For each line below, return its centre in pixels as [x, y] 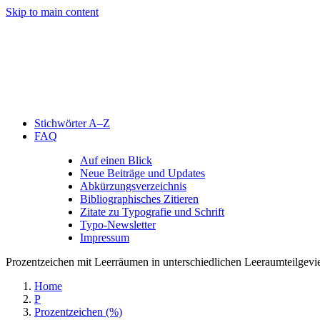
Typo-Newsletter [118, 225]
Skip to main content [52, 12]
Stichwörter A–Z [72, 123]
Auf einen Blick [116, 160]
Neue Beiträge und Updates [142, 173]
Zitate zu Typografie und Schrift [152, 212]
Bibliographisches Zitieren [139, 199]
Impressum [105, 237]
